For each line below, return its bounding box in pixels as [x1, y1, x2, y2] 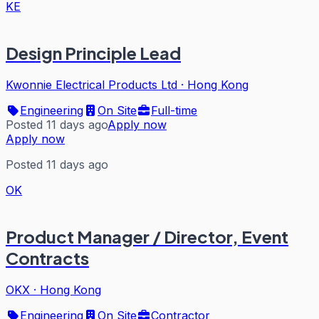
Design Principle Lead [6, 42, 181, 64]
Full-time [151, 103, 197, 117]
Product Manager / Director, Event [6, 225, 288, 247]
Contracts [6, 246, 89, 268]
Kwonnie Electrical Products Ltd [6, 78, 177, 92]
